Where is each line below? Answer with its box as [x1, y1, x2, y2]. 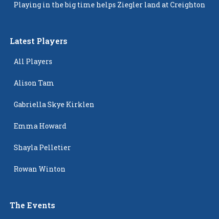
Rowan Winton [14, 164, 66, 174]
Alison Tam [14, 78, 54, 88]
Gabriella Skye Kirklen [14, 100, 94, 109]
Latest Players [10, 36, 67, 46]
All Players [14, 57, 52, 66]
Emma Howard [14, 121, 66, 131]
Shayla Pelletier [14, 143, 71, 153]
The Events [10, 200, 55, 211]
